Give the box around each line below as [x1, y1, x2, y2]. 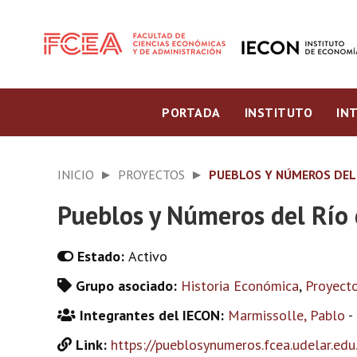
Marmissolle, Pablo [228, 306, 345, 324]
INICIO [57, 167, 94, 182]
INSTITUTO [244, 104, 312, 120]
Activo [128, 247, 167, 265]
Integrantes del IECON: [80, 306, 228, 324]
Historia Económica [181, 277, 299, 295]
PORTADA [162, 104, 221, 120]
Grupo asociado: [76, 277, 181, 295]
